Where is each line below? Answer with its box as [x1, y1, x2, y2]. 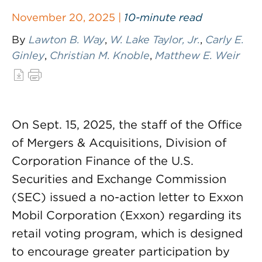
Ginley [12, 49, 44, 61]
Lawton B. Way [29, 33, 105, 46]
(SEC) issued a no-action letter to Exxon [12, 190, 243, 204]
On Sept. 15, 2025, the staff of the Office [12, 118, 242, 132]
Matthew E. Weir [155, 49, 240, 61]
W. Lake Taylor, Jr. [110, 33, 200, 46]
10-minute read [124, 11, 202, 23]
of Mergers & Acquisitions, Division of [12, 136, 226, 150]
